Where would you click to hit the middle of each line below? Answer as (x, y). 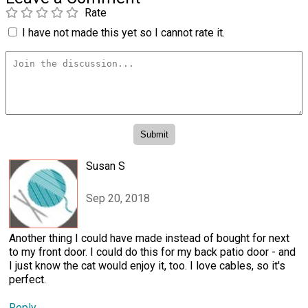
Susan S (106, 166)
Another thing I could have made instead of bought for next (149, 239)
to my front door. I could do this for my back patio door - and (152, 252)
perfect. (27, 280)
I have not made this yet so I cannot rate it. (123, 32)
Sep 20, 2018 (118, 198)
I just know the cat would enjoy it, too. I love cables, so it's (147, 266)
